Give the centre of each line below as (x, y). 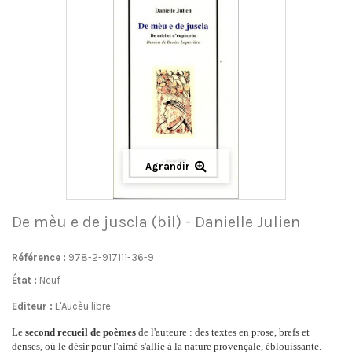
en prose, (259, 332)
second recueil (57, 332)
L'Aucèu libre (83, 306)
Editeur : (32, 306)
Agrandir (168, 166)
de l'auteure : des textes (187, 332)
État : (24, 280)
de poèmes (113, 332)
